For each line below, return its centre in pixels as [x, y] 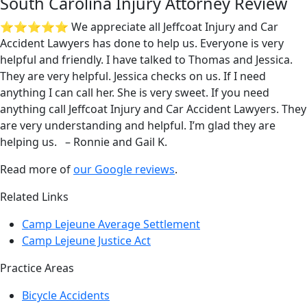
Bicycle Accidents [66, 295]
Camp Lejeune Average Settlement [111, 224]
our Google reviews [124, 169]
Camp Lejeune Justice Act [86, 241]
